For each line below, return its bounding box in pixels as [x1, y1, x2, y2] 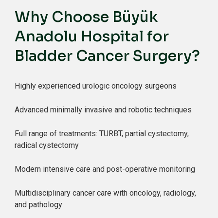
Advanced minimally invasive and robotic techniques [15, 105, 192, 114]
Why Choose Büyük [15, 8, 158, 26]
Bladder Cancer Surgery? [15, 47, 200, 65]
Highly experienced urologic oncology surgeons [15, 81, 177, 91]
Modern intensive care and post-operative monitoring [15, 164, 195, 174]
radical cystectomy [15, 141, 79, 150]
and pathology [15, 200, 62, 209]
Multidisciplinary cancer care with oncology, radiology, [15, 188, 196, 198]
